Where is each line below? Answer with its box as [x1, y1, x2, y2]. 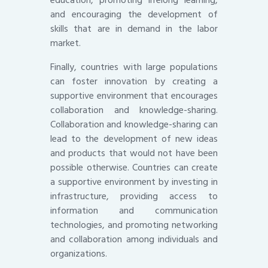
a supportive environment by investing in [50, 174, 218, 190]
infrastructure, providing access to [50, 188, 218, 205]
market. [50, 35, 81, 51]
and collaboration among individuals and [50, 232, 218, 248]
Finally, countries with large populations [50, 59, 218, 75]
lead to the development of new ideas [50, 131, 218, 147]
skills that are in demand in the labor [50, 21, 218, 37]
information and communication [50, 203, 218, 219]
